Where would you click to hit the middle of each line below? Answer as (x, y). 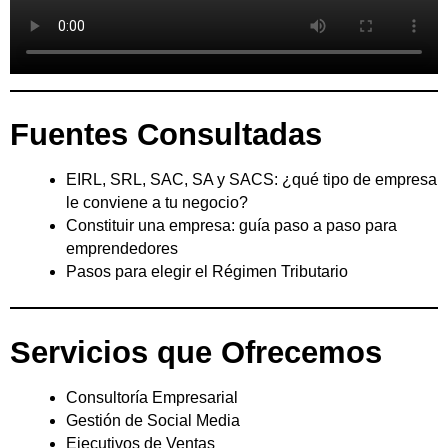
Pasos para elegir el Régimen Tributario (207, 272)
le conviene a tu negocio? (157, 203)
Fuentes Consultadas (166, 135)
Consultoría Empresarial (152, 398)
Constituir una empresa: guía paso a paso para (231, 226)
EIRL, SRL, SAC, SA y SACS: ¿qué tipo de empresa (251, 180)
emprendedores (122, 249)
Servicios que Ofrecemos (196, 353)
